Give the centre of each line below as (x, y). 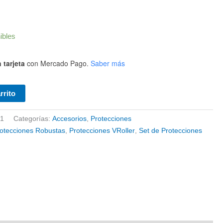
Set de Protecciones (171, 131)
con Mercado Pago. (57, 63)
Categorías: (33, 119)
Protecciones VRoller (102, 131)
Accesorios (70, 119)
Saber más (108, 63)
